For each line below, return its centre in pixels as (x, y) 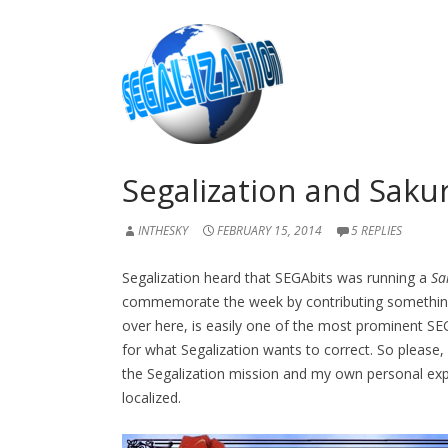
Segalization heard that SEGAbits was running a (274, 278)
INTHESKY (163, 231)
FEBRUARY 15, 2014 (269, 231)
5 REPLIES (376, 231)
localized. (151, 398)
